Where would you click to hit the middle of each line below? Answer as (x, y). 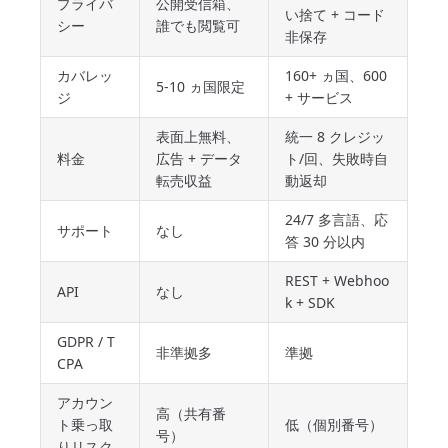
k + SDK (310, 302)
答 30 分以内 (325, 241)
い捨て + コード (335, 14)
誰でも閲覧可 (198, 25)
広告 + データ (199, 158)
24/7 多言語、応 (336, 219)
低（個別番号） (334, 424)
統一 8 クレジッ (335, 136)
